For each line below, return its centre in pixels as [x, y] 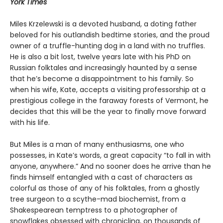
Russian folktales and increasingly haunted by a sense [104, 68]
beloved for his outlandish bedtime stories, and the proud [110, 35]
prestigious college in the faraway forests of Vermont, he [109, 101]
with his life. [30, 123]
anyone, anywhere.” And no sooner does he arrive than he [111, 167]
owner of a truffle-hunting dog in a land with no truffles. [108, 46]
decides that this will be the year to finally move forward [108, 112]
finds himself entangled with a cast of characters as [101, 177]
